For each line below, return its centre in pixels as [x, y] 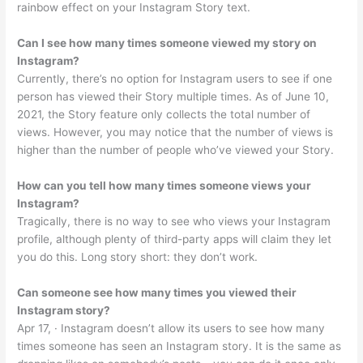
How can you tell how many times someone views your [164, 185]
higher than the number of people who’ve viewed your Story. [176, 149]
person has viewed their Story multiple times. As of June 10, [173, 96]
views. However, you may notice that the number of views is [175, 132]
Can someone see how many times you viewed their [157, 292]
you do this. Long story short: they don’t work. [138, 256]
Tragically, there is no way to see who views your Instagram [174, 221]
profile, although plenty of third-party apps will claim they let [175, 239]
